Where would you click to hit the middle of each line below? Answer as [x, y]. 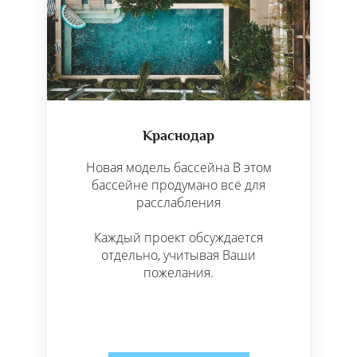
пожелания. [178, 273]
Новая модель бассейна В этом [178, 168]
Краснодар [178, 136]
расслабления [178, 203]
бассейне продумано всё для [178, 185]
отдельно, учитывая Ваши [178, 255]
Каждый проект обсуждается [178, 238]
